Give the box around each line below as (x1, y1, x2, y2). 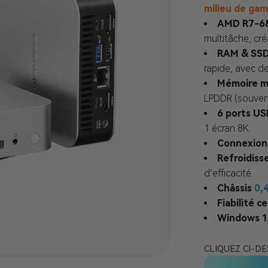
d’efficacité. (203, 167, 253, 179)
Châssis (217, 182, 254, 194)
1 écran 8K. (203, 123, 251, 134)
